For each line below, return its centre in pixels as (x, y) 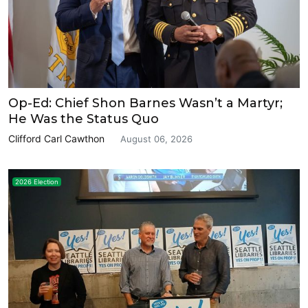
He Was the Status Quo (84, 119)
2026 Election (36, 181)
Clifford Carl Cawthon (56, 138)
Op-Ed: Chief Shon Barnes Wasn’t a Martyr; (145, 103)
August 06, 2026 (156, 139)
